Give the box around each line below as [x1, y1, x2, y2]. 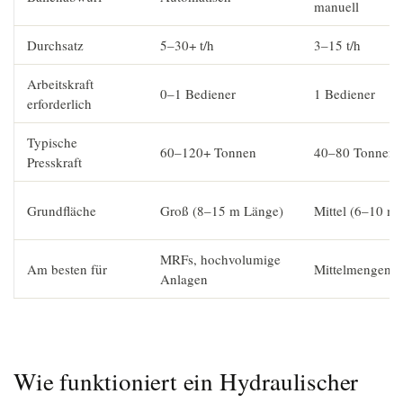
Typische [27, 133, 77, 151]
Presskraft [27, 153, 82, 171]
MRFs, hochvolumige [160, 250, 281, 268]
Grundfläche [27, 201, 96, 219]
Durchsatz [27, 36, 84, 54]
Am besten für [27, 260, 107, 278]
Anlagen [160, 270, 208, 288]
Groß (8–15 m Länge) [160, 201, 283, 219]
